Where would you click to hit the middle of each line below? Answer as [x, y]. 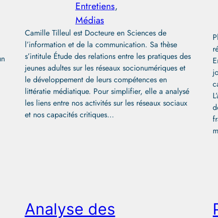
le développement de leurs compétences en [96, 79]
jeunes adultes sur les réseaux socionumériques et [105, 68]
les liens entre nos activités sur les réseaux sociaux [106, 103]
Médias [90, 20]
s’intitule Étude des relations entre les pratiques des [108, 56]
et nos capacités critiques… [69, 114]
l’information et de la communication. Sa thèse [101, 44]
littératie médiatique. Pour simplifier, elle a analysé [107, 91]
